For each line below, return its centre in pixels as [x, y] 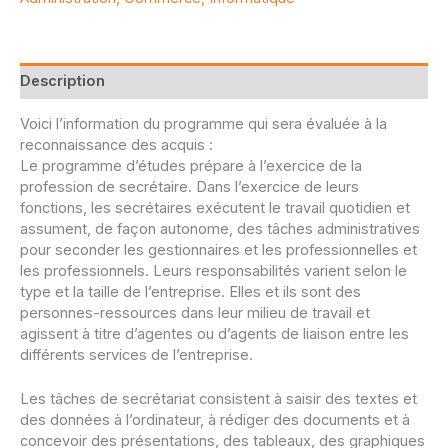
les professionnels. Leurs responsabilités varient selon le [213, 270]
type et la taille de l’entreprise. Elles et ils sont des [190, 291]
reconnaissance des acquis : [116, 144]
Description [62, 80]
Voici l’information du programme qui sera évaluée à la [203, 123]
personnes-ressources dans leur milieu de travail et [195, 312]
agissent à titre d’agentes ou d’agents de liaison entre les [214, 333]
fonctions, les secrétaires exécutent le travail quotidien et [215, 207]
